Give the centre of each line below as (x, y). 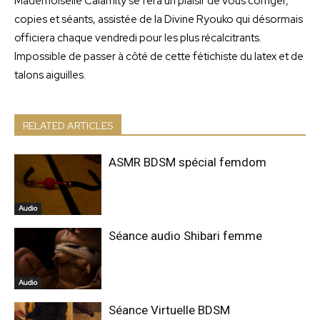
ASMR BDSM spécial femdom (188, 162)
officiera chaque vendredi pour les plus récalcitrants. (138, 37)
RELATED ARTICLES (68, 125)
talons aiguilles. (50, 75)
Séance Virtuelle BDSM (170, 310)
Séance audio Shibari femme (186, 236)
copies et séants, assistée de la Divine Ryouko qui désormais (159, 19)
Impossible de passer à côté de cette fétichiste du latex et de (159, 56)
